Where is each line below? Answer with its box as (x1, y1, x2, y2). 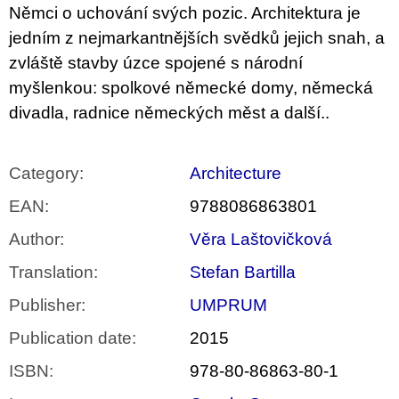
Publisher (9, 296, 81, 315)
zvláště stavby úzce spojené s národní (9, 53, 303, 73)
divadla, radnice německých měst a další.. (9, 103, 330, 123)
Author (9, 230, 60, 249)
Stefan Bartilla (190, 263, 296, 282)
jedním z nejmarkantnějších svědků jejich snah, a (9, 28, 385, 48)
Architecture (190, 164, 281, 183)
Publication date (9, 329, 132, 348)
